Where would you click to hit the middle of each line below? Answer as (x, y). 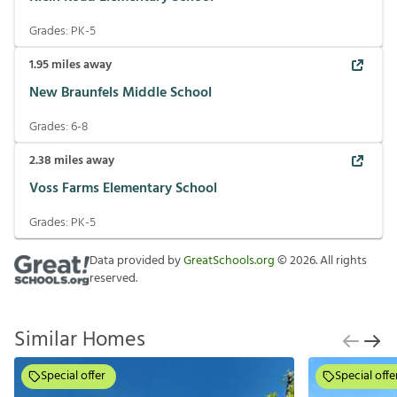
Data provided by (136, 261)
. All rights (341, 261)
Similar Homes (80, 340)
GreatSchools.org (229, 261)
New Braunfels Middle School (121, 93)
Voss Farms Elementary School (123, 188)
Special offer (73, 376)
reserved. (113, 279)
